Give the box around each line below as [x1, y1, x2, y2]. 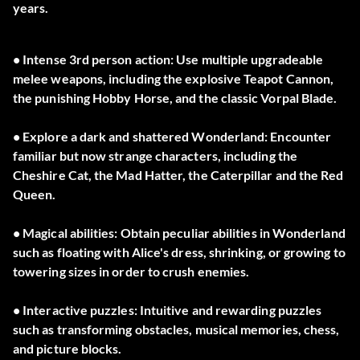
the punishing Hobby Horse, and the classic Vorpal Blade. [13, 90, 337, 106]
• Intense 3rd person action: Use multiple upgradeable [13, 51, 324, 67]
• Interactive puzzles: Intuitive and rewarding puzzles [13, 302, 322, 318]
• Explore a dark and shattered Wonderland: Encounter [13, 129, 332, 145]
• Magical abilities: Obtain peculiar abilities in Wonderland [13, 225, 346, 241]
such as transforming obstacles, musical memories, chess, [13, 321, 340, 337]
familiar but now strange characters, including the [13, 148, 297, 164]
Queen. [13, 186, 56, 202]
